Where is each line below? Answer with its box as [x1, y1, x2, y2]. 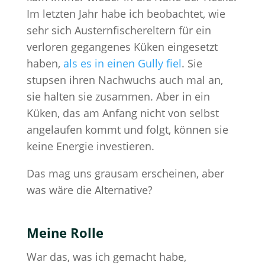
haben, [26, 56, 63, 71]
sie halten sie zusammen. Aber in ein [26, 89, 210, 104]
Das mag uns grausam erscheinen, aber [26, 166, 224, 181]
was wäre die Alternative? [26, 183, 153, 198]
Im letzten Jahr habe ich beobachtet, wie [26, 7, 225, 21]
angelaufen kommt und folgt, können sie [26, 122, 228, 137]
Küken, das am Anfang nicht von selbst [26, 106, 219, 121]
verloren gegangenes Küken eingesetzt [26, 40, 218, 54]
